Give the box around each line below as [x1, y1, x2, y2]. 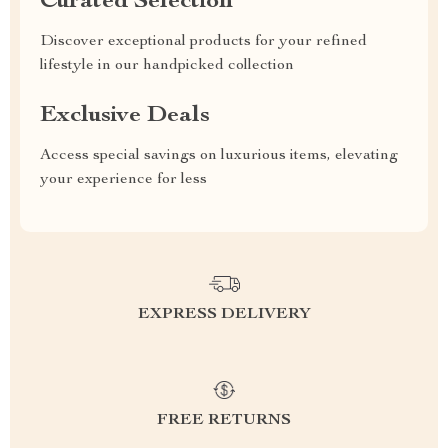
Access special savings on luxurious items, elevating [40, 148, 398, 164]
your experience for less [40, 172, 207, 188]
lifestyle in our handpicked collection [40, 58, 294, 74]
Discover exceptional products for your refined [40, 34, 367, 50]
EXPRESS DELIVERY [137, 307, 311, 323]
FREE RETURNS [157, 413, 291, 429]
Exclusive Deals [40, 104, 210, 128]
